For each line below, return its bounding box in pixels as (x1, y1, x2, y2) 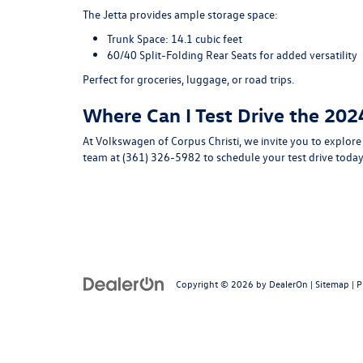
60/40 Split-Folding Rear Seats (107, 46, 257, 62)
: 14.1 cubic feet (165, 30, 242, 46)
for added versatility (257, 46, 357, 62)
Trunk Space (107, 30, 165, 46)
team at (83, 148, 122, 164)
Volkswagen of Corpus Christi (96, 132, 239, 148)
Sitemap (315, 276, 349, 290)
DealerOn (269, 276, 308, 290)
